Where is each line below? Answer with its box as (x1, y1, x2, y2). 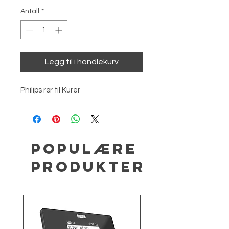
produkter (31, 157, 146, 176)
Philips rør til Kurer (20, 86, 80, 94)
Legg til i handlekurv (45, 57, 119, 66)
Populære (31, 139, 138, 158)
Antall (20, 7, 39, 15)
